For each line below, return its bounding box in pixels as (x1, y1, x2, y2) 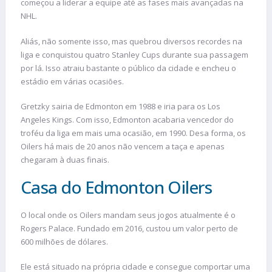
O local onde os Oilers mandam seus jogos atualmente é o (21, 209, 236, 220)
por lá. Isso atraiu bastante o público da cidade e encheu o (21, 62, 236, 73)
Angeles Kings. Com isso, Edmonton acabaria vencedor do (21, 114, 234, 126)
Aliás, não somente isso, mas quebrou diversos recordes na (21, 35, 242, 47)
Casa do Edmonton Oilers (21, 175, 212, 199)
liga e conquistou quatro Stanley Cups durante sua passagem (21, 49, 248, 60)
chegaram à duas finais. (21, 154, 109, 166)
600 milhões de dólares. (21, 236, 110, 247)
